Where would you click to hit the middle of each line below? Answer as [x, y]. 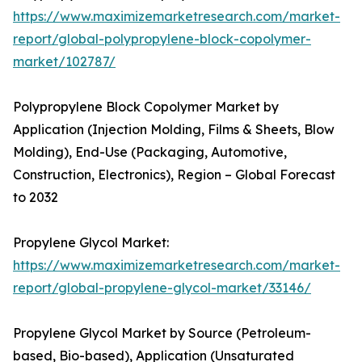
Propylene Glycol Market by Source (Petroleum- [162, 333]
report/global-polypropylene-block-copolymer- [162, 39]
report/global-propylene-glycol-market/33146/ [162, 288]
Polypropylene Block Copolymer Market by [146, 107]
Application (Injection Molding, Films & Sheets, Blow [174, 130]
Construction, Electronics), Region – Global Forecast [174, 175]
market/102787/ [64, 62]
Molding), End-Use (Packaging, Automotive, [150, 152]
